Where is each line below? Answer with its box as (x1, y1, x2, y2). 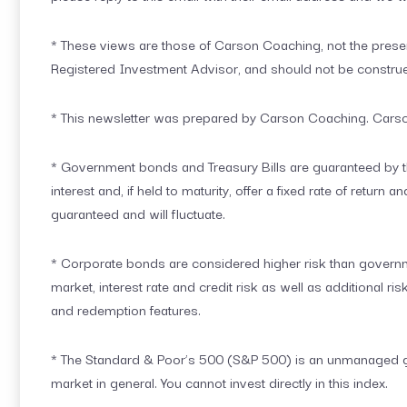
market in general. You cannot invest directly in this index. (51, 371, 388, 393)
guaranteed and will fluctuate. (51, 202, 225, 224)
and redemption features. (51, 298, 201, 321)
